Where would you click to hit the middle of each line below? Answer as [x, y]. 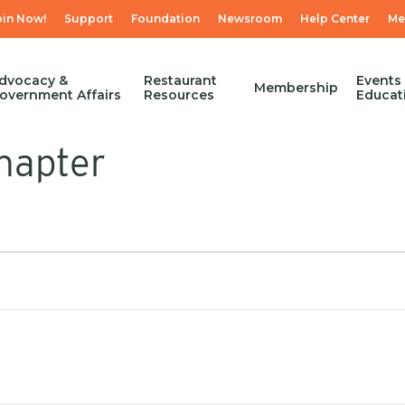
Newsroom [250, 19]
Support [89, 19]
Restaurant [180, 80]
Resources [179, 95]
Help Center [335, 19]
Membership [296, 88]
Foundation [165, 19]
